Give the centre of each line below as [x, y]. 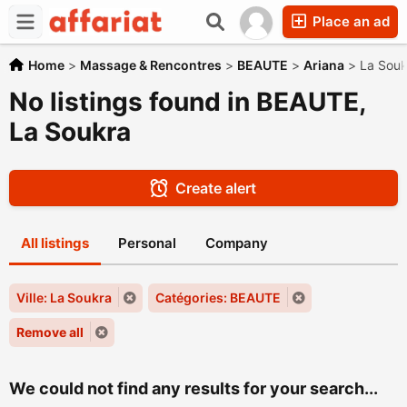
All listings [55, 243]
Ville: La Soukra [64, 298]
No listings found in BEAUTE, [187, 102]
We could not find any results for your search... [194, 388]
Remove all [50, 332]
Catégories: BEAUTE [218, 298]
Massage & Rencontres [151, 65]
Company [237, 243]
